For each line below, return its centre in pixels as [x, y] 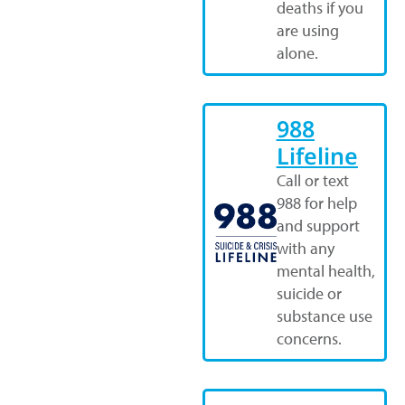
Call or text [312, 181]
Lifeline [317, 156]
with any [305, 249]
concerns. [309, 339]
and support [318, 226]
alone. [297, 53]
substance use [324, 316]
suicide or [309, 294]
